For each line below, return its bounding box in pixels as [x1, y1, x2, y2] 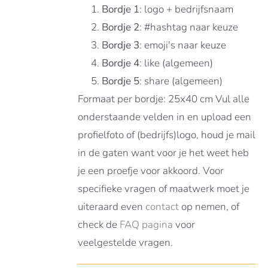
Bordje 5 [102, 74, 140, 88]
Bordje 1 [102, 2, 140, 16]
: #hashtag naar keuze [139, 20, 239, 34]
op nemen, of [179, 200, 240, 214]
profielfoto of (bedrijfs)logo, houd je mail [78, 128, 256, 142]
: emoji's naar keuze [139, 38, 227, 52]
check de [78, 218, 120, 232]
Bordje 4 [102, 56, 140, 70]
